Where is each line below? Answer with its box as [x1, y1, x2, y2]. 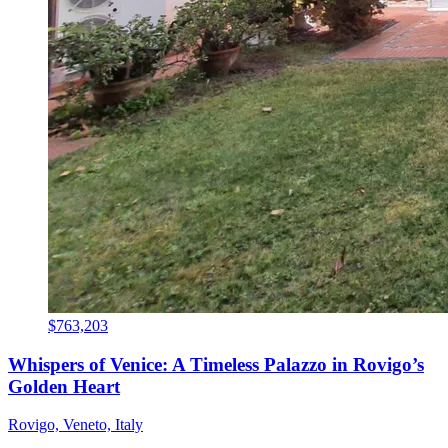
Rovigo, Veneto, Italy [8, 416, 143, 434]
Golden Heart [8, 375, 120, 397]
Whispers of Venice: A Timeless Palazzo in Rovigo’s [8, 353, 424, 375]
